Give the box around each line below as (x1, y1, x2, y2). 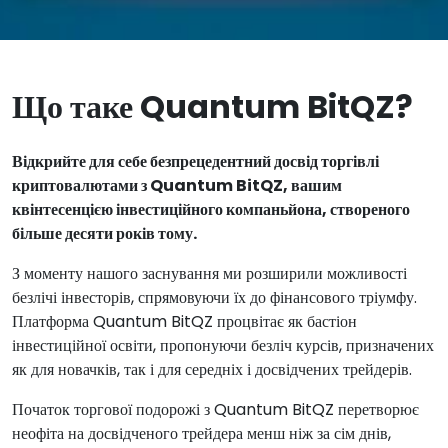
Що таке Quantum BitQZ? (12, 84, 413, 129)
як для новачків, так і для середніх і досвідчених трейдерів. (12, 358, 412, 381)
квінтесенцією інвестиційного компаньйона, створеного (12, 198, 410, 221)
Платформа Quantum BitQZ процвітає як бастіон (12, 310, 357, 333)
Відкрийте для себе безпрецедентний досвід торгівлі (12, 150, 379, 173)
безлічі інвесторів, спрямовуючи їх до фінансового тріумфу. (12, 286, 417, 309)
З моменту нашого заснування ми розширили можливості (12, 262, 407, 285)
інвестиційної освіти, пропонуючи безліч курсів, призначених (12, 334, 434, 357)
